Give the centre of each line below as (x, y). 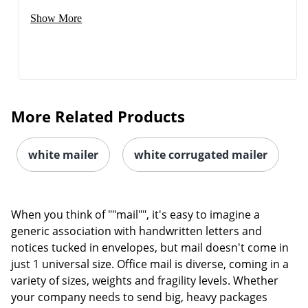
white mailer (63, 154)
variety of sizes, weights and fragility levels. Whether (145, 280)
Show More (56, 18)
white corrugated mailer (201, 154)
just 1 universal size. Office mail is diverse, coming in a (150, 264)
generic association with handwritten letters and (136, 231)
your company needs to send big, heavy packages (139, 297)
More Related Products (98, 116)
